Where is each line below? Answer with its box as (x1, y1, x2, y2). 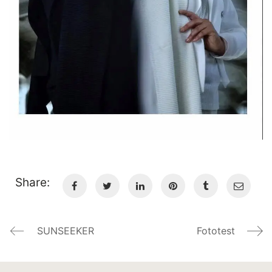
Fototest (197, 224, 235, 237)
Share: (15, 175, 50, 189)
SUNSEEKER (37, 224, 94, 237)
